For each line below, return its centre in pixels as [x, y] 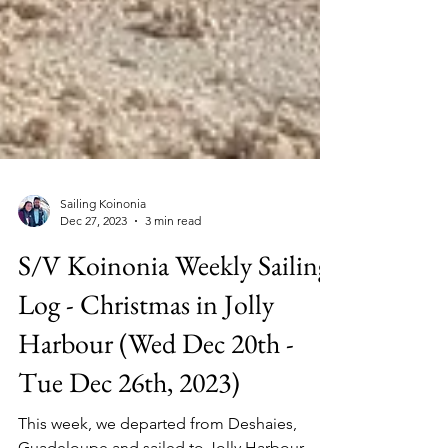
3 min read [173, 330]
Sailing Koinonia [103, 313]
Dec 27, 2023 [93, 330]
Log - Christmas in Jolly [146, 414]
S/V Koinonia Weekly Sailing [174, 375]
